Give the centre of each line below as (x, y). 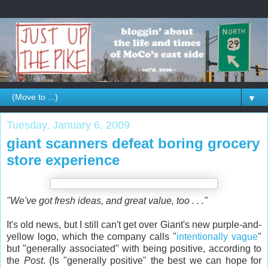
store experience (63, 160)
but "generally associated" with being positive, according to (134, 248)
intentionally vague (217, 236)
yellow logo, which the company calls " (92, 236)
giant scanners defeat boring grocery (133, 143)
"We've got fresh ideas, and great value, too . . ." (107, 200)
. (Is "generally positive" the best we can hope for (152, 260)
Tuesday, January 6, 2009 (68, 125)
